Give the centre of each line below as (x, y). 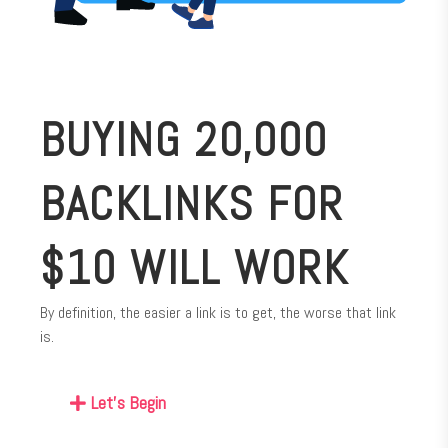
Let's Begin (128, 402)
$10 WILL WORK (194, 268)
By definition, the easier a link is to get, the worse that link (218, 312)
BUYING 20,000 (184, 140)
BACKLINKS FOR (192, 204)
